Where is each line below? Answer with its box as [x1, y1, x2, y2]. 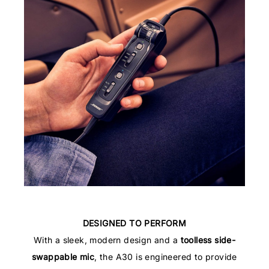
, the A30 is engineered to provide [94, 252, 237, 262]
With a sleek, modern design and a [33, 235, 181, 246]
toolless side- [180, 235, 236, 246]
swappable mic [32, 252, 95, 262]
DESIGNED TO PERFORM [82, 218, 187, 229]
